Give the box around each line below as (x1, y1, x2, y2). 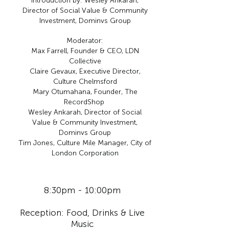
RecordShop (63, 98, 106, 106)
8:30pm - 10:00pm (44, 185, 121, 195)
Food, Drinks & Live (66, 208, 145, 218)
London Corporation (51, 149, 119, 157)
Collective (68, 57, 101, 65)
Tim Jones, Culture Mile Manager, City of (18, 139, 151, 147)
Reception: (20, 208, 66, 218)
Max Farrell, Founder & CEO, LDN (31, 47, 139, 55)
